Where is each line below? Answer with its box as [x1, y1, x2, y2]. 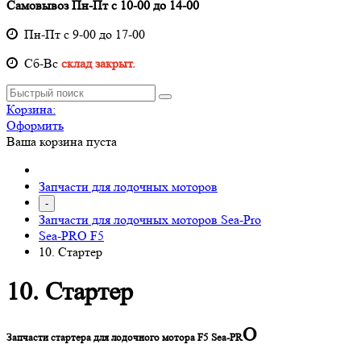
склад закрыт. [61, 55, 135, 71]
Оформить [6, 117, 64, 133]
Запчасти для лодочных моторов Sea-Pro [39, 211, 261, 227]
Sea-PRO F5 [39, 227, 104, 243]
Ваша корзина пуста [6, 133, 117, 149]
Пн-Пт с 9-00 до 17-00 [18, 26, 145, 42]
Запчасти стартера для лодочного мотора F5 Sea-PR [6, 331, 243, 344]
